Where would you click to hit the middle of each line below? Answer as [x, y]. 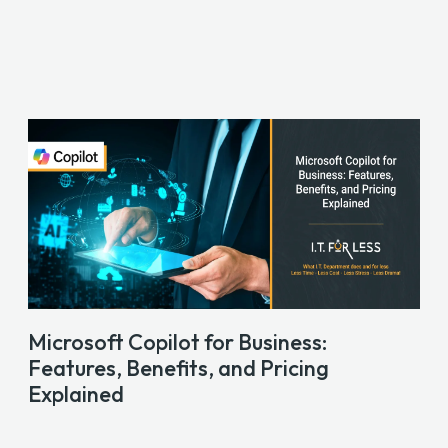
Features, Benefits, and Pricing [179, 368]
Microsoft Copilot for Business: [178, 342]
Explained [78, 394]
